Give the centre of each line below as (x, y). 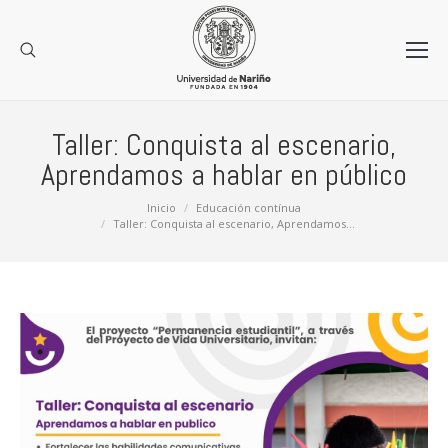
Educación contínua (248, 207)
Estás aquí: (54, 209)
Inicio (161, 207)
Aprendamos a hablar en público (224, 175)
